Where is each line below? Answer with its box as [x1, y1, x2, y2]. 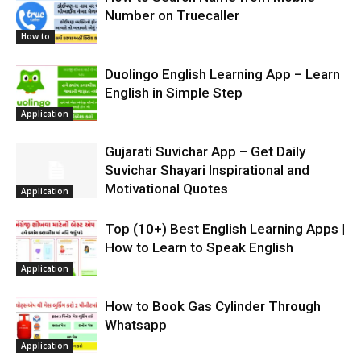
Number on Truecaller [105, 7, 239, 23]
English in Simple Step [105, 85, 243, 101]
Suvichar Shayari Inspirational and [105, 162, 309, 178]
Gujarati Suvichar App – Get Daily [105, 143, 305, 160]
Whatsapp [105, 317, 167, 333]
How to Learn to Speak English [105, 239, 293, 255]
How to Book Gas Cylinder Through [105, 298, 321, 314]
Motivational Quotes [105, 180, 228, 197]
